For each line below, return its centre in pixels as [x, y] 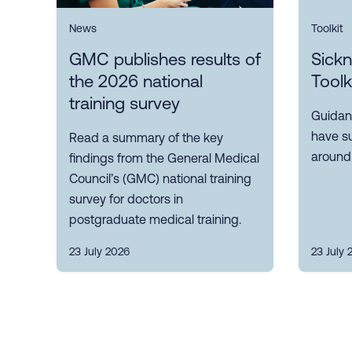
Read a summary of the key [146, 138]
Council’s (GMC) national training [160, 179]
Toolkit [327, 29]
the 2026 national [136, 82]
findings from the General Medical [164, 158]
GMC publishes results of [165, 60]
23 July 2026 [99, 252]
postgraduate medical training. [155, 220]
